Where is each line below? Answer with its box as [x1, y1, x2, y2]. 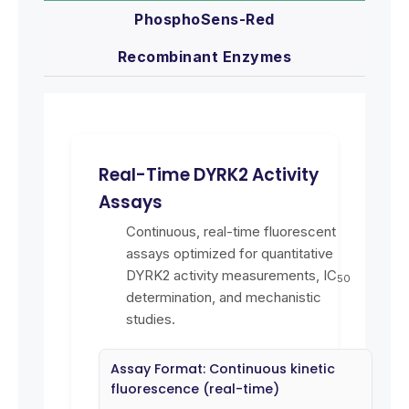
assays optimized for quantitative [126, 244, 333, 262]
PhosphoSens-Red [134, 9, 275, 28]
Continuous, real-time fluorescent [126, 222, 336, 240]
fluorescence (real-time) [110, 379, 279, 398]
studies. [126, 309, 175, 328]
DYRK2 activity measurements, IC [126, 266, 337, 284]
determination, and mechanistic [126, 288, 321, 306]
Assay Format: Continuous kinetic [110, 359, 335, 378]
